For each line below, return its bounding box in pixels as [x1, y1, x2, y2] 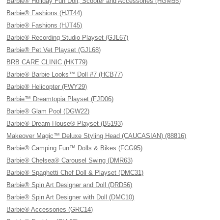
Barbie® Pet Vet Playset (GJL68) [6, 46, 101, 54]
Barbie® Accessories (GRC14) [6, 206, 93, 213]
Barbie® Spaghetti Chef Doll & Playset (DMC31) [6, 169, 144, 176]
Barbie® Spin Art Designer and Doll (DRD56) [6, 181, 133, 189]
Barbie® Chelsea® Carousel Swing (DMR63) [6, 157, 133, 164]
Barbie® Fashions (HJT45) [6, 22, 82, 29]
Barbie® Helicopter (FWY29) [6, 83, 87, 90]
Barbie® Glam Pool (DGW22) [6, 108, 90, 115]
